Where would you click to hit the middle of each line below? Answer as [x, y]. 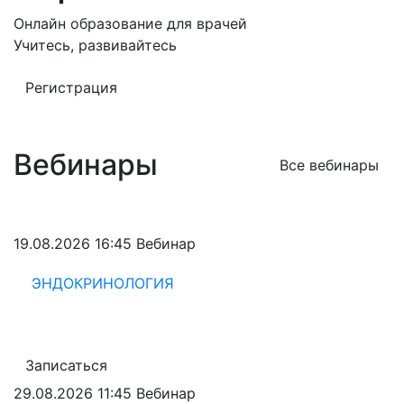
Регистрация [71, 87]
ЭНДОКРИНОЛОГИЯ [103, 283]
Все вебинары [329, 165]
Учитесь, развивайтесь [95, 45]
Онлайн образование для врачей [130, 23]
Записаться [66, 365]
